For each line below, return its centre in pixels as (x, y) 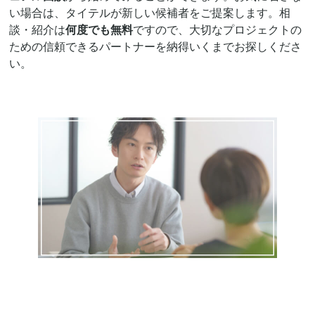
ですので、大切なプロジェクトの (217, 30)
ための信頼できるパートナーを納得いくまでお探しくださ (155, 47)
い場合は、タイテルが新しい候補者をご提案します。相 (149, 13)
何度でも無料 (99, 30)
